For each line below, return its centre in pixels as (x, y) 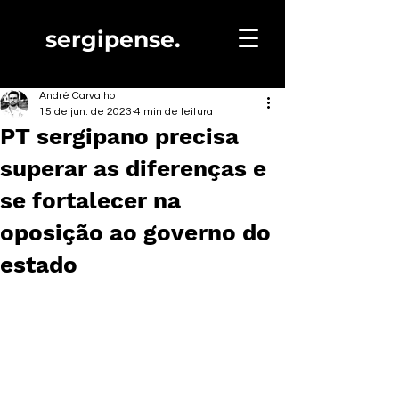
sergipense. (113, 39)
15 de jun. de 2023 (85, 112)
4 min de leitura (174, 112)
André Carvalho (77, 96)
